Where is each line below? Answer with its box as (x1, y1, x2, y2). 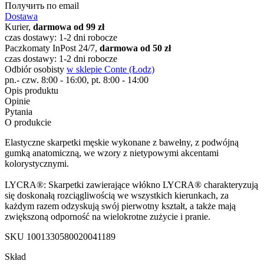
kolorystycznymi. (5, 158, 69, 169)
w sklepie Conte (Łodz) (67, 64, 154, 74)
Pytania (5, 106, 32, 117)
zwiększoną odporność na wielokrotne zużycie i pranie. (5, 211, 210, 222)
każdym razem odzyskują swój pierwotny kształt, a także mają (5, 200, 236, 211)
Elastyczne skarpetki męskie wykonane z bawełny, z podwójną (5, 137, 239, 147)
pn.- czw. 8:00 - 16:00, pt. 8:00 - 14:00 (5, 74, 148, 85)
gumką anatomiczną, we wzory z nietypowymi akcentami (5, 147, 219, 158)
